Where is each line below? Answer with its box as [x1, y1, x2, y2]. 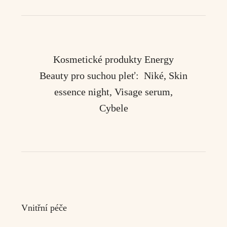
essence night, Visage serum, [54, 86, 173, 97]
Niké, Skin [144, 70, 187, 81]
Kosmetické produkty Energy [53, 54, 174, 65]
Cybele [99, 102, 128, 113]
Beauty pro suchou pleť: [40, 70, 144, 81]
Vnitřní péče [21, 203, 67, 213]
